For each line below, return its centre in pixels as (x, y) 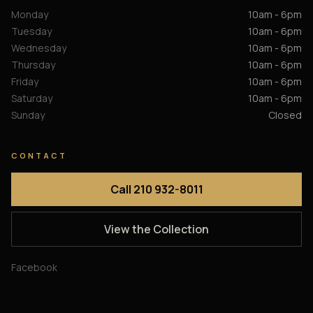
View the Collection (156, 230)
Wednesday (39, 48)
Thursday (33, 65)
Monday (30, 15)
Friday (25, 82)
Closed (285, 115)
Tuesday (31, 31)
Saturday (32, 99)
